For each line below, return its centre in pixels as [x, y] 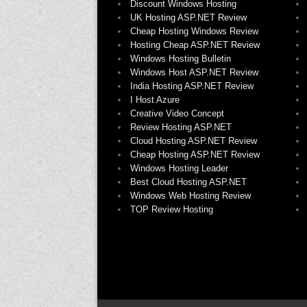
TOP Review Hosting [172, 209]
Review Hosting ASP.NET [181, 127]
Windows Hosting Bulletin [181, 59]
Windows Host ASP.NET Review [194, 72]
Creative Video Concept [177, 113]
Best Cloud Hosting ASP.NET [188, 182]
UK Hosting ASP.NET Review [188, 17]
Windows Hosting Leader [179, 168]
